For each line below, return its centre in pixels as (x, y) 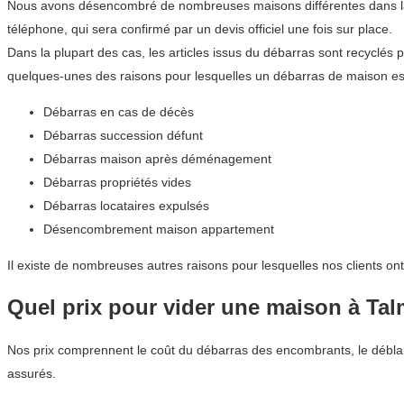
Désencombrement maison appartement (159, 230)
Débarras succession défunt (123, 136)
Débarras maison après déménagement (157, 159)
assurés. (32, 374)
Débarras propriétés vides (117, 183)
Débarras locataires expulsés (126, 206)
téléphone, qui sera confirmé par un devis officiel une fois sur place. (200, 29)
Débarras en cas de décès (119, 112)
